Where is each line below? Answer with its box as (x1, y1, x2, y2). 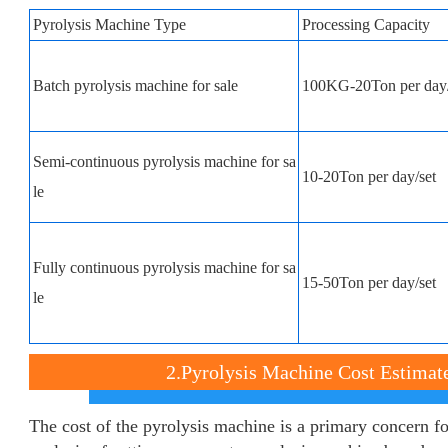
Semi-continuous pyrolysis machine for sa (33, 153, 296, 170)
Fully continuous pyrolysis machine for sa (33, 259, 296, 276)
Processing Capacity (302, 16, 430, 33)
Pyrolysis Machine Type (33, 16, 186, 33)
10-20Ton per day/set (302, 168, 436, 185)
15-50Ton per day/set (302, 274, 436, 291)
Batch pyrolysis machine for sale (33, 77, 238, 94)
